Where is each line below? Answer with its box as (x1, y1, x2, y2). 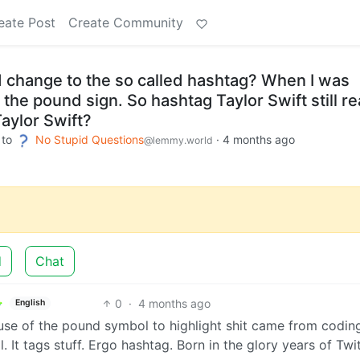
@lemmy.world (144, 134, 213, 146)
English (14, 297, 45, 309)
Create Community (68, 14, 183, 31)
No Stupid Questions (35, 133, 144, 146)
